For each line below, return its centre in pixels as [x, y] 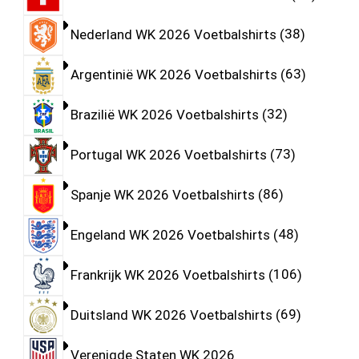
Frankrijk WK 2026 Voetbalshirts [167, 274]
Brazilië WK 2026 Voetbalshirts [164, 114]
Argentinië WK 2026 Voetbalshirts [173, 74]
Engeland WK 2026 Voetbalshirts [170, 234]
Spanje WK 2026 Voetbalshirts [162, 194]
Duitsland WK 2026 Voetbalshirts [171, 315]
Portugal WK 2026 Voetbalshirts [168, 154]
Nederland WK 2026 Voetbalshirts [173, 34]
